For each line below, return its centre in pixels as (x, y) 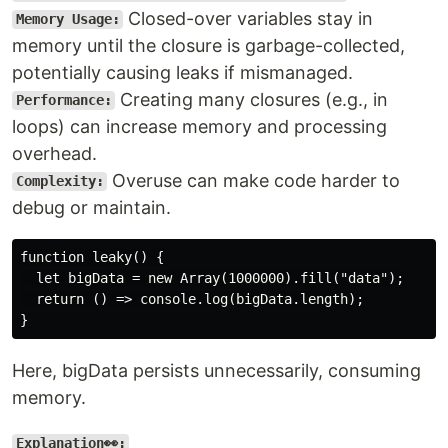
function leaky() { (92, 256)
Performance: (63, 100)
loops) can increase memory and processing (199, 126)
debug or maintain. (91, 207)
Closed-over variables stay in (248, 18)
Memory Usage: (67, 19)
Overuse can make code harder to (254, 180)
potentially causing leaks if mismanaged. (182, 72)
